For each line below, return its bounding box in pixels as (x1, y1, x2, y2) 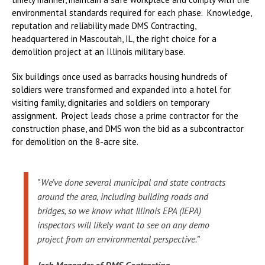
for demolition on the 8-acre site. (12, 136, 138, 147)
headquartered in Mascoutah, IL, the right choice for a (12, 33, 216, 44)
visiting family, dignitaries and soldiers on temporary (12, 97, 209, 108)
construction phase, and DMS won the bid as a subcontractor (12, 123, 244, 134)
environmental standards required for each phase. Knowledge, (12, 7, 251, 18)
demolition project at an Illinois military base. (12, 46, 185, 57)
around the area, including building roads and (37, 190, 208, 202)
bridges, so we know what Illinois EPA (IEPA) (37, 205, 201, 216)
